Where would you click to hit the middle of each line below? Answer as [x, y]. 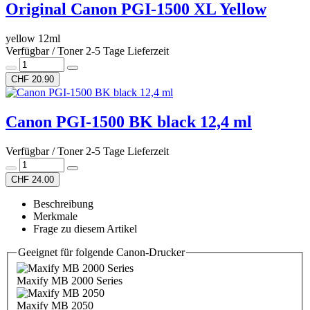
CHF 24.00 [33, 179]
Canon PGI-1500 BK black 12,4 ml [129, 121]
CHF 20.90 [33, 79]
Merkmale [55, 216]
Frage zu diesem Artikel [85, 228]
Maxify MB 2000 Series [70, 281]
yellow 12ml [33, 38]
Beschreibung [63, 203]
